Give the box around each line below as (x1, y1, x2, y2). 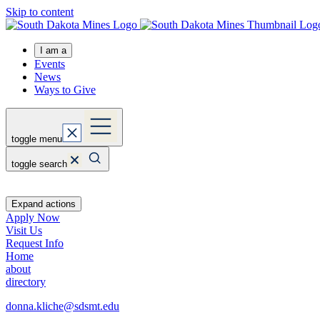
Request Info (6, 237, 64, 249)
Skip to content (6, 6, 74, 18)
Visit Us (6, 224, 42, 236)
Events (34, 58, 65, 70)
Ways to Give (34, 84, 96, 96)
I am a (40, 45, 66, 56)
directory (6, 276, 46, 288)
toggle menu (11, 134, 62, 144)
